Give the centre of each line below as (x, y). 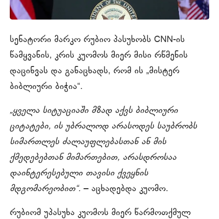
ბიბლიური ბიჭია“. (46, 87)
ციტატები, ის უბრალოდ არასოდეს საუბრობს (103, 126)
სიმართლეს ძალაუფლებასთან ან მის (88, 142)
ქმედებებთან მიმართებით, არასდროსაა (93, 158)
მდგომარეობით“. (45, 189)
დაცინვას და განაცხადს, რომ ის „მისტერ (95, 71)
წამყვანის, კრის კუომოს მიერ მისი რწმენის (99, 55)
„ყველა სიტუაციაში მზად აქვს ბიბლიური (94, 111)
